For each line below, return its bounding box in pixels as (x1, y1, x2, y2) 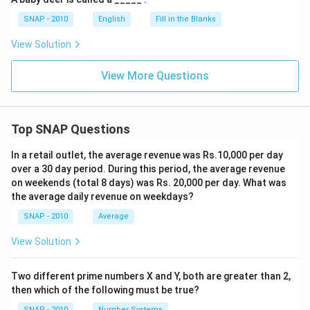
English (98, 15, 125, 24)
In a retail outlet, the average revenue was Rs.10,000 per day (11, 149, 283, 161)
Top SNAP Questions (11, 122, 130, 136)
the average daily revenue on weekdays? (11, 191, 194, 202)
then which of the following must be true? (11, 284, 199, 295)
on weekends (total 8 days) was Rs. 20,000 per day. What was (11, 177, 286, 188)
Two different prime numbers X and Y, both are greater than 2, (11, 271, 291, 282)
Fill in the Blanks (156, 15, 216, 24)
